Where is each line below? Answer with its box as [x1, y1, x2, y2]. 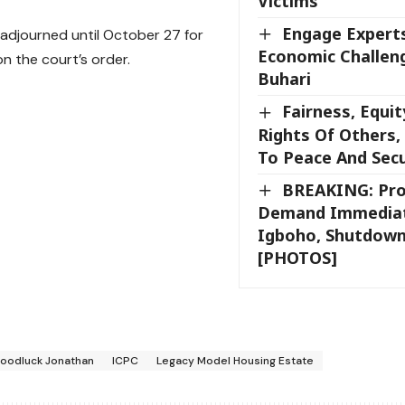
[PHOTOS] [258, 247, 337, 269]
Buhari [258, 68, 311, 90]
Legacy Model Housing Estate [156, 353, 314, 369]
